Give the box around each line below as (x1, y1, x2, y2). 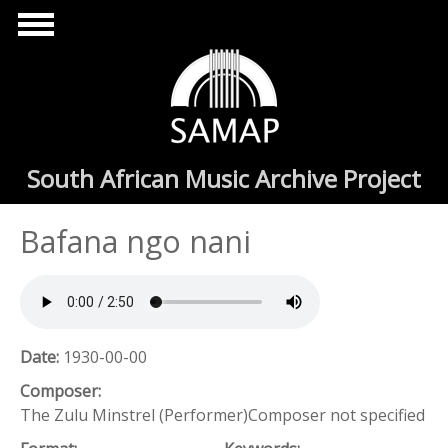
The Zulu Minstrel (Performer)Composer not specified (20, 404, 425, 427)
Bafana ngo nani (20, 221, 251, 262)
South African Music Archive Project (27, 162, 421, 195)
